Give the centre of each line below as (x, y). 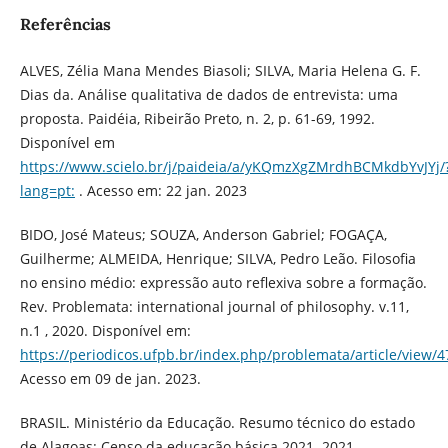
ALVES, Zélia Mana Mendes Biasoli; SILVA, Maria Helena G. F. (220, 71)
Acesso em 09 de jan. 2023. (110, 379)
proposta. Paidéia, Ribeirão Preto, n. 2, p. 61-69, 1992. (197, 119)
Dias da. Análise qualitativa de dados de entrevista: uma (208, 95)
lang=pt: (47, 191)
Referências (65, 24)
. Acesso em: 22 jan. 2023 (160, 191)
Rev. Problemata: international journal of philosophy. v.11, (214, 307)
